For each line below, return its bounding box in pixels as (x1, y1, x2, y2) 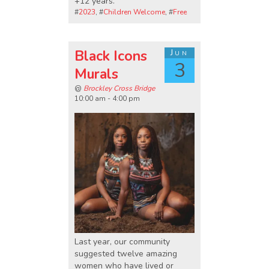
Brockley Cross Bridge (83, 83, 155, 93)
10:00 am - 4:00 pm (74, 94, 140, 103)
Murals (74, 65, 118, 83)
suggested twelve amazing (74, 248, 177, 259)
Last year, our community (74, 236, 170, 247)
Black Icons (74, 47, 147, 65)
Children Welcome (103, 7, 165, 17)
